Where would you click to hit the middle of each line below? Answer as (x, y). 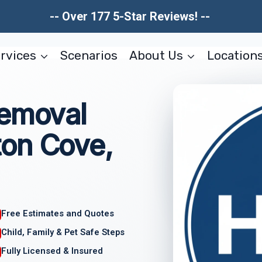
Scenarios (89, 55)
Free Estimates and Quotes (58, 214)
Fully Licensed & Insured (52, 251)
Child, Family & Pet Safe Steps (63, 232)
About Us (156, 55)
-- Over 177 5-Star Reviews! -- (131, 16)
